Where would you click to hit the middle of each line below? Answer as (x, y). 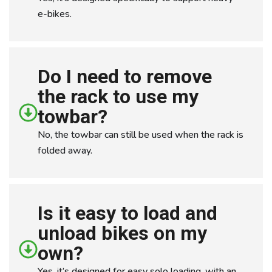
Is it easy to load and (127, 213)
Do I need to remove (125, 76)
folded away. (65, 151)
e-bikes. (55, 14)
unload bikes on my (122, 233)
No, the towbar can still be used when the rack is (141, 135)
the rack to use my (118, 97)
